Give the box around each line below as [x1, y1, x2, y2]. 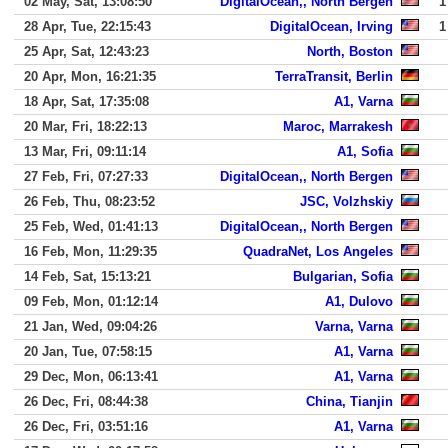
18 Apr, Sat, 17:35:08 [24, 94, 149, 109]
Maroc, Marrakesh [283, 119, 393, 134]
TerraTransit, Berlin [275, 69, 393, 84]
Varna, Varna [315, 319, 393, 334]
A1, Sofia [337, 144, 393, 159]
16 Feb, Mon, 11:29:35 [24, 244, 157, 259]
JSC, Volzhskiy [300, 194, 393, 209]
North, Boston [307, 44, 393, 59]
